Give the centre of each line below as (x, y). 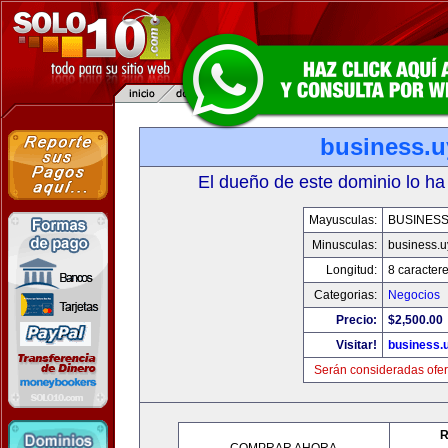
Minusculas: (344, 245)
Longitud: (351, 270)
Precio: (356, 320)
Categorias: (345, 295)
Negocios (414, 295)
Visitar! (356, 345)
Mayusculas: (343, 220)
